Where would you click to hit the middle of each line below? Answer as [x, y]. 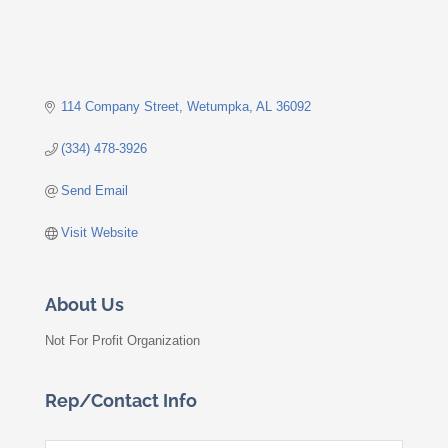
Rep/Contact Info [121, 400]
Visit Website [100, 232]
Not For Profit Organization [122, 340]
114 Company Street [120, 106]
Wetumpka [218, 106]
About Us [84, 304]
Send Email [95, 190]
